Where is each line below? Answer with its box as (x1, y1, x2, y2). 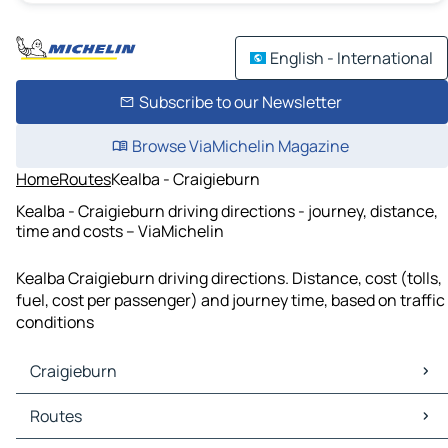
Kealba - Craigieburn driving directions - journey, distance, (16, 199, 438, 222)
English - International (270, 47, 433, 69)
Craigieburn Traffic (20, 416, 158, 439)
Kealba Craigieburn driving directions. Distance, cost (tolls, (16, 267, 442, 290)
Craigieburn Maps (20, 394, 149, 417)
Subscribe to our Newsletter (138, 91, 342, 113)
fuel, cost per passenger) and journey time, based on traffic (16, 289, 445, 312)
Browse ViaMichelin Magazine (131, 135, 349, 157)
